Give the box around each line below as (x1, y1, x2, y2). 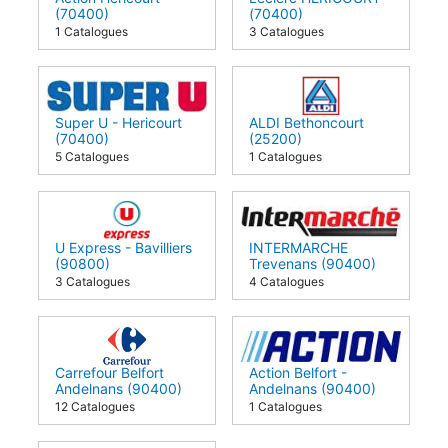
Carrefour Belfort (55, 383, 164, 401)
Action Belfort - (249, 383, 347, 401)
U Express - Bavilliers (55, 258, 192, 276)
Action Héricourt (55, 8, 160, 26)
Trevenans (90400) (249, 274, 376, 292)
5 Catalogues (55, 168, 129, 184)
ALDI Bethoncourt (249, 133, 364, 151)
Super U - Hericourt (55, 133, 182, 151)
